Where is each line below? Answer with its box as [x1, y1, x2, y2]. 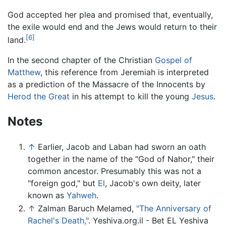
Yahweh [67, 190, 96, 201]
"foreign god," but [28, 178, 98, 189]
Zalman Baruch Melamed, [38, 203, 136, 213]
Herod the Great [8, 91, 70, 102]
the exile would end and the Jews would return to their [8, 22, 217, 32]
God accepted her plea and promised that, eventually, [8, 10, 213, 20]
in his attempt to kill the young [70, 91, 192, 102]
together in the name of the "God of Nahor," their [28, 154, 214, 164]
